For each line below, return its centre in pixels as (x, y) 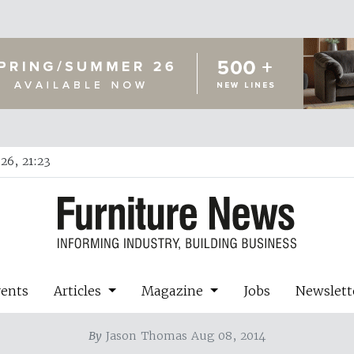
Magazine (174, 290)
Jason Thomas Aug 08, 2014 (184, 335)
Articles (80, 290)
